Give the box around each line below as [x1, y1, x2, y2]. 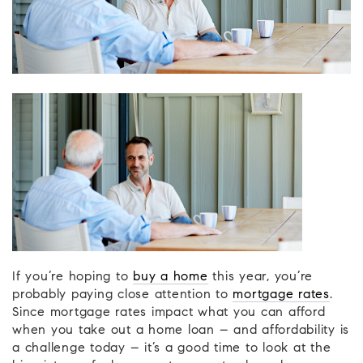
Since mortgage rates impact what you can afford [12, 306, 326, 320]
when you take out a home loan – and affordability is [12, 324, 349, 338]
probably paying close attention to [12, 288, 233, 302]
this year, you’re [207, 271, 313, 284]
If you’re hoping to [12, 271, 133, 284]
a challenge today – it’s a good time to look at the [12, 342, 331, 356]
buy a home [133, 271, 208, 284]
